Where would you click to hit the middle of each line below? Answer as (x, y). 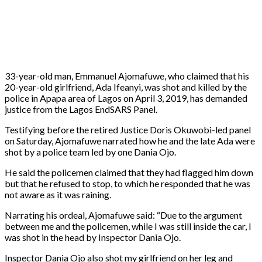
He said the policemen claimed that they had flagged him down (129, 172)
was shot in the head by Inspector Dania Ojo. (93, 237)
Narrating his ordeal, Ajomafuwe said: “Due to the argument (123, 215)
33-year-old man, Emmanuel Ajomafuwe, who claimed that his (127, 75)
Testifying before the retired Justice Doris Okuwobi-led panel (128, 129)
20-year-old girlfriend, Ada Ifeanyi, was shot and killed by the (126, 87)
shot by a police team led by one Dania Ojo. (90, 151)
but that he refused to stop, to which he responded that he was (127, 183)
